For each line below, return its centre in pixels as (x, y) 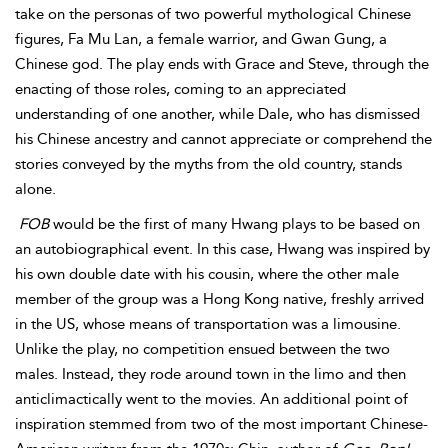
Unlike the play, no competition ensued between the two (202, 349)
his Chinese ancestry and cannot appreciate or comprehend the (223, 139)
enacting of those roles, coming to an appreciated (180, 89)
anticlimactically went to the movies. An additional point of (211, 399)
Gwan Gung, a (339, 39)
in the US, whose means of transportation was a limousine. (208, 324)
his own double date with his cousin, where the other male (207, 274)
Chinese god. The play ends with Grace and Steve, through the (222, 64)
